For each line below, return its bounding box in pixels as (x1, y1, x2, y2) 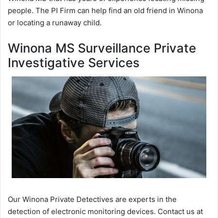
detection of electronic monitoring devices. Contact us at (8, 206, 203, 216)
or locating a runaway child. (8, 18, 102, 28)
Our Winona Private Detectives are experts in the (8, 194, 177, 204)
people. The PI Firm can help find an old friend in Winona (8, 6, 203, 16)
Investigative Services (8, 55, 140, 71)
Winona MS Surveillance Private (8, 40, 196, 56)
